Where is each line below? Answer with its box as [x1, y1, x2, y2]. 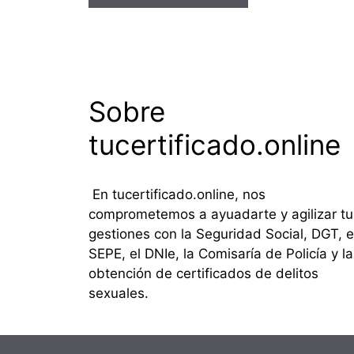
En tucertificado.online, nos [88, 186, 265, 202]
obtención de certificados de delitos [88, 265, 318, 281]
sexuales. [88, 284, 149, 301]
